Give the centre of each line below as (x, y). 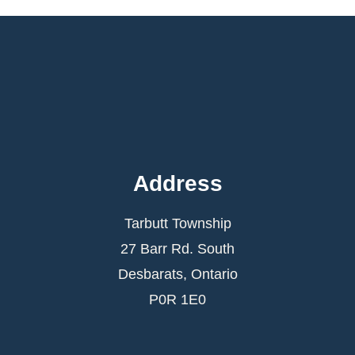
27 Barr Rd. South (177, 249)
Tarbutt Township (177, 224)
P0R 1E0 (177, 300)
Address (177, 184)
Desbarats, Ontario (177, 275)
